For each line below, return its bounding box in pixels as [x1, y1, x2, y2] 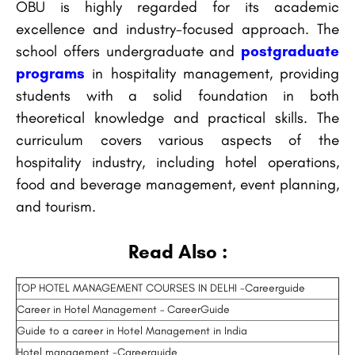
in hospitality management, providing [85, 64, 339, 83]
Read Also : [128, 240, 227, 264]
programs [16, 64, 85, 83]
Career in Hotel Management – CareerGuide [17, 303, 230, 317]
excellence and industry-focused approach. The [16, 20, 339, 39]
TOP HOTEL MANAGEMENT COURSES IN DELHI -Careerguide [17, 281, 305, 296]
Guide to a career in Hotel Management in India [17, 324, 247, 338]
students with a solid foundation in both [16, 86, 339, 105]
